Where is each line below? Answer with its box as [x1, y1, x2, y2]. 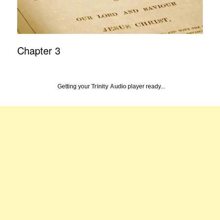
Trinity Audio [91, 82, 126, 90]
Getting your [57, 82, 91, 90]
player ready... [126, 82, 165, 90]
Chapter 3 [17, 43, 60, 57]
